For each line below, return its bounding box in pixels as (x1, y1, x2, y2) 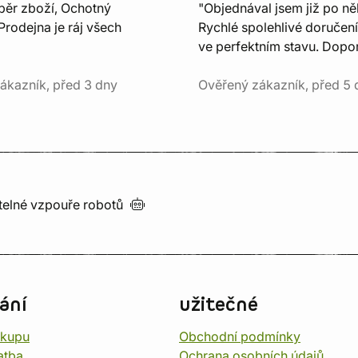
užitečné (179, 292, 258, 318)
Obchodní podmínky (179, 328, 300, 344)
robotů (83, 197, 129, 213)
